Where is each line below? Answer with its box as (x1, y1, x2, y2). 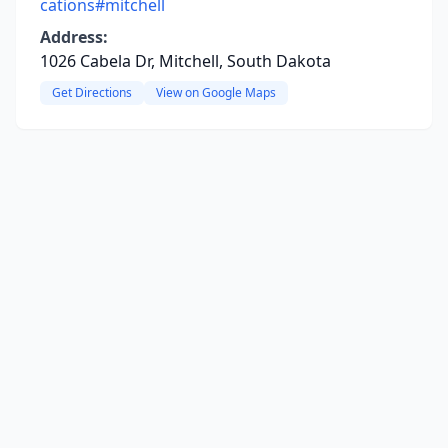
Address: (40, 26, 108, 48)
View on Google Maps (156, 84, 276, 101)
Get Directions (52, 84, 132, 101)
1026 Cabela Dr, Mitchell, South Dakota (40, 50, 331, 72)
